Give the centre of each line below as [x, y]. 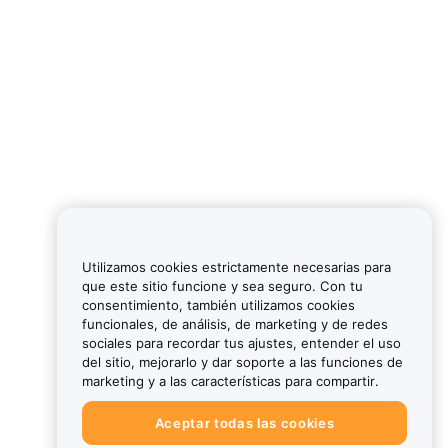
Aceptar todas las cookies [244, 422]
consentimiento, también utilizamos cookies [218, 304]
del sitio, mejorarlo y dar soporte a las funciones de [242, 361]
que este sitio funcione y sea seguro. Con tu [222, 285]
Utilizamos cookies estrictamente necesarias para [236, 266]
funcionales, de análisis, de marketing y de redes [235, 323]
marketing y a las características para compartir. [230, 380]
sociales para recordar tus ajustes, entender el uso [241, 342]
